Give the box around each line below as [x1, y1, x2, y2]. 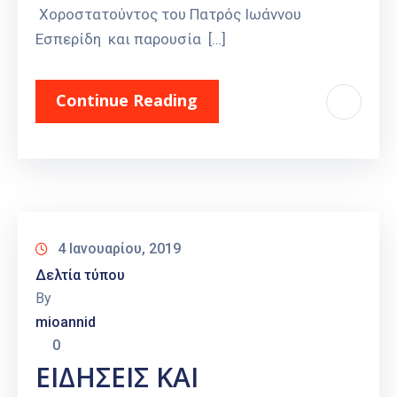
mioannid [35, 314, 96, 331]
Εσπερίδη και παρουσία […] [35, 30, 226, 49]
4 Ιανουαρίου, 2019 [58, 240, 181, 258]
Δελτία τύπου [35, 267, 125, 284]
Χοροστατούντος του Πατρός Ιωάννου [35, 5, 301, 24]
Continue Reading [56, 90, 198, 112]
